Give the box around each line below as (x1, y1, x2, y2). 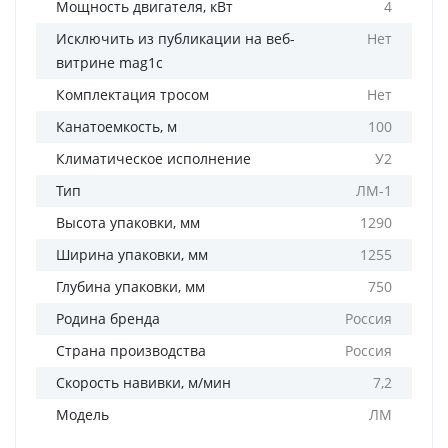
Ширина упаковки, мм (56, 245, 208, 264)
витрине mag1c (56, 53, 163, 72)
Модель (56, 405, 109, 424)
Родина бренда (56, 309, 160, 328)
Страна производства (56, 341, 206, 360)
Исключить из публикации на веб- (56, 29, 295, 48)
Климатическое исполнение (56, 149, 251, 168)
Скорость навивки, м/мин (56, 373, 231, 392)
